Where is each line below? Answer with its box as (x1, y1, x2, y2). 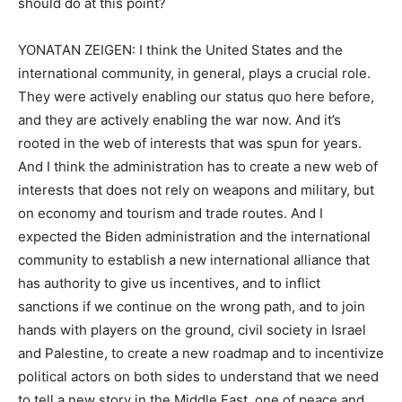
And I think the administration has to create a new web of (18, 158, 378, 175)
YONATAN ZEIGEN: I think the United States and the (18, 41, 343, 58)
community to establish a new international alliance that (18, 251, 370, 268)
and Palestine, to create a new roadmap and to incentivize (18, 345, 384, 362)
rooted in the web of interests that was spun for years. (18, 135, 362, 152)
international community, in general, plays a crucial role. (18, 65, 371, 82)
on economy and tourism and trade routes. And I (18, 205, 323, 222)
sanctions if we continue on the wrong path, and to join (18, 298, 365, 315)
